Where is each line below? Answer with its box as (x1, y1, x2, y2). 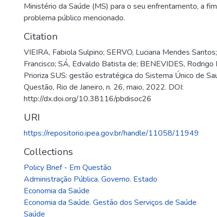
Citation (24, 30, 58, 43)
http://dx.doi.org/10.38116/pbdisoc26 (24, 93, 152, 104)
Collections (24, 145, 73, 158)
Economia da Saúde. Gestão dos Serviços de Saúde (24, 197, 197, 208)
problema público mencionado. (24, 13, 125, 23)
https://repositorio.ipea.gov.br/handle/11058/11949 (24, 128, 199, 139)
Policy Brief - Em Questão (24, 162, 111, 173)
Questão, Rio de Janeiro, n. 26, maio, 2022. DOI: (24, 82, 184, 93)
